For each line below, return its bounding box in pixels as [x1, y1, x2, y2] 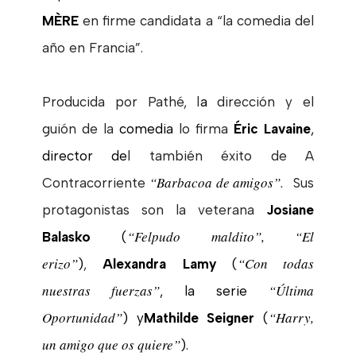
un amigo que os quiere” [41, 335, 180, 354]
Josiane [266, 201, 315, 218]
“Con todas [237, 253, 315, 273]
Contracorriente [41, 174, 150, 191]
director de [41, 147, 128, 164]
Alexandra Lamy [103, 255, 216, 272]
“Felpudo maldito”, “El [127, 226, 315, 246]
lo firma [179, 120, 229, 137]
